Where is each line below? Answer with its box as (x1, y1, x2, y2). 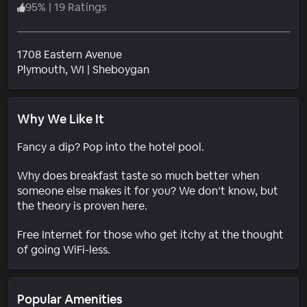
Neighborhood (149, 61, 223, 76)
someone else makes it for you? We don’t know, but (17, 183, 278, 198)
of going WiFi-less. (17, 242, 110, 257)
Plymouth (17, 62, 65, 77)
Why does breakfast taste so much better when (17, 168, 259, 183)
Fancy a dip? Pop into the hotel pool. (17, 139, 204, 154)
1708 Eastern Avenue (17, 47, 122, 62)
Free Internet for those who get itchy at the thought (17, 227, 284, 242)
